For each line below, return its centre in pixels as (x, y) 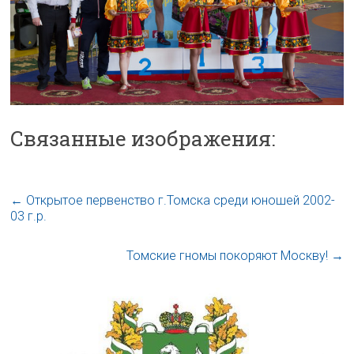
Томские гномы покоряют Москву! (228, 255)
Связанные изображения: (143, 138)
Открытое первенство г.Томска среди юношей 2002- (179, 200)
